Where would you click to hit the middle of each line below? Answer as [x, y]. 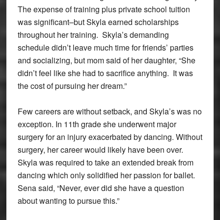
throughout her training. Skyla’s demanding [93, 34]
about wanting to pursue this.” [68, 200]
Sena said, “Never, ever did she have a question [101, 188]
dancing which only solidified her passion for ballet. [107, 175]
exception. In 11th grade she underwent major [97, 124]
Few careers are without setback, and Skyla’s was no [110, 111]
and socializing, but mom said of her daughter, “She [106, 60]
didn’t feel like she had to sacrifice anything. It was [105, 73]
